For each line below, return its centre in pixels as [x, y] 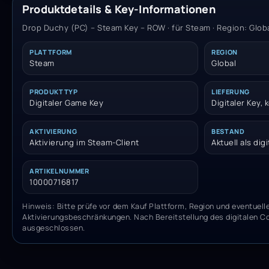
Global [224, 63]
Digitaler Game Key [66, 102]
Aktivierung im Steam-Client [84, 142]
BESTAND [228, 131]
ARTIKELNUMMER [59, 171]
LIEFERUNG [231, 91]
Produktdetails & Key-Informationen [119, 9]
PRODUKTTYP [54, 91]
